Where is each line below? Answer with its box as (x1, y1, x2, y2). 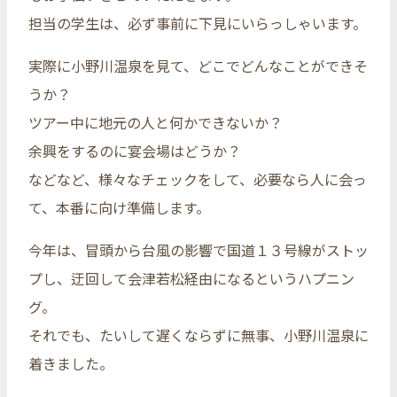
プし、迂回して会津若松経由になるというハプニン (28, 267, 354, 289)
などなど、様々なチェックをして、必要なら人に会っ (28, 167, 367, 190)
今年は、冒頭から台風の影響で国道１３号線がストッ (28, 238, 369, 261)
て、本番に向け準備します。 (28, 196, 210, 218)
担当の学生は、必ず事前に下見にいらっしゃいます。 (28, 12, 367, 34)
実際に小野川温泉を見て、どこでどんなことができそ (28, 54, 368, 76)
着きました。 (28, 352, 113, 374)
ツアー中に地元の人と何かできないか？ (28, 111, 283, 133)
